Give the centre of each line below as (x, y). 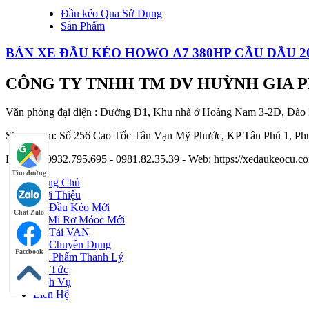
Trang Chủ (57, 183)
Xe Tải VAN (61, 232)
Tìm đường (29, 173)
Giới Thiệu (57, 195)
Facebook (29, 251)
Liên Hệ (51, 295)
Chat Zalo (29, 212)
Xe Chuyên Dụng (72, 245)
